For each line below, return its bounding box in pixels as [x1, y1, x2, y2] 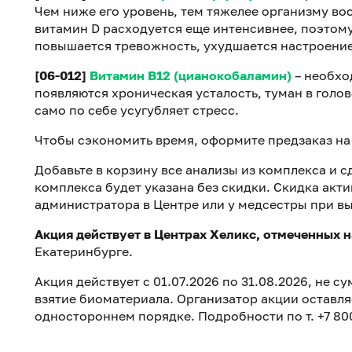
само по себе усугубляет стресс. [35, 102, 239, 119]
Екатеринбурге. [35, 244, 133, 260]
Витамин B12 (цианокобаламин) [90, 68, 291, 84]
